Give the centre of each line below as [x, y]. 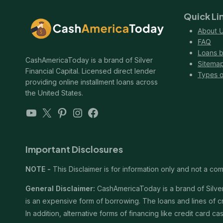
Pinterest [81, 112]
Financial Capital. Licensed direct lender [91, 71]
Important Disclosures [74, 149]
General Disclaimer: [60, 189]
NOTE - [38, 169]
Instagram [100, 112]
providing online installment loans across [92, 82]
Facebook [114, 112]
